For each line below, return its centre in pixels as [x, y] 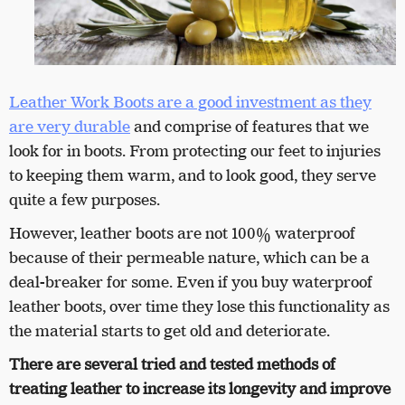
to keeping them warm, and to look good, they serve [193, 175]
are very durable [70, 126]
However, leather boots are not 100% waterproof [182, 233]
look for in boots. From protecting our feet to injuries [195, 151]
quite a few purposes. [85, 199]
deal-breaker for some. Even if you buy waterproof [191, 282]
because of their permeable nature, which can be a [189, 257]
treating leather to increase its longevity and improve [200, 388]
